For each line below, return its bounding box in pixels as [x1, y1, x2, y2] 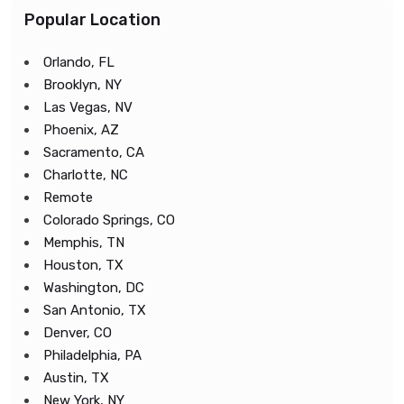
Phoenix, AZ [43, 122, 119, 138]
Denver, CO [43, 325, 112, 341]
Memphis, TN [43, 234, 124, 251]
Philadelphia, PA [43, 347, 142, 363]
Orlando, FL [43, 54, 115, 70]
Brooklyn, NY [43, 77, 122, 93]
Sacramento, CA [43, 144, 144, 161]
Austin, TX [43, 370, 109, 386]
